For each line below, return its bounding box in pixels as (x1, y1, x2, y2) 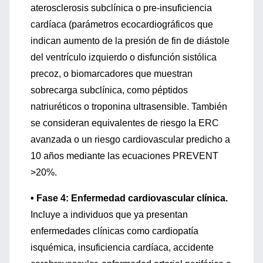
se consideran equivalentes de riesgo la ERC (31, 118, 219, 128)
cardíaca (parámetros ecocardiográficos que (31, 19, 213, 29)
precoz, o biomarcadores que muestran (31, 69, 193, 79)
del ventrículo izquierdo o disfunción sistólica (31, 52, 217, 62)
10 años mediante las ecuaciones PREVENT (31, 151, 218, 161)
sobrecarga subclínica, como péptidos (31, 85, 188, 95)
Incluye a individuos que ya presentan (31, 210, 188, 220)
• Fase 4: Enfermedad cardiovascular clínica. (31, 193, 228, 203)
